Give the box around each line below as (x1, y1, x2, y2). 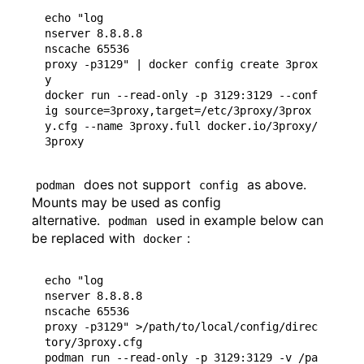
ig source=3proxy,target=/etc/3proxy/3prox (45, 103, 311, 117)
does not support (79, 175, 195, 193)
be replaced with (32, 229, 139, 246)
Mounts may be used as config (32, 193, 221, 210)
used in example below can (151, 211, 327, 228)
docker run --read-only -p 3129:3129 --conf (45, 88, 318, 102)
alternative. (32, 211, 104, 228)
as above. (242, 175, 310, 193)
